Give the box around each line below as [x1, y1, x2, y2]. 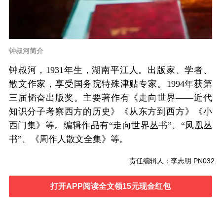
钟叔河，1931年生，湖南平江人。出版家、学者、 [8, 65, 213, 75]
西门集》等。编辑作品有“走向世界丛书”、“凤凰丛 [8, 120, 213, 131]
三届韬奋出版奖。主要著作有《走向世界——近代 [8, 93, 213, 103]
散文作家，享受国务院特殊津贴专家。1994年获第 [8, 79, 213, 89]
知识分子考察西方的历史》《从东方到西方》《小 [8, 107, 213, 117]
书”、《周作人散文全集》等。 [8, 134, 128, 145]
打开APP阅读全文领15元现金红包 [50, 182, 171, 191]
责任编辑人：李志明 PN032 [129, 157, 215, 165]
